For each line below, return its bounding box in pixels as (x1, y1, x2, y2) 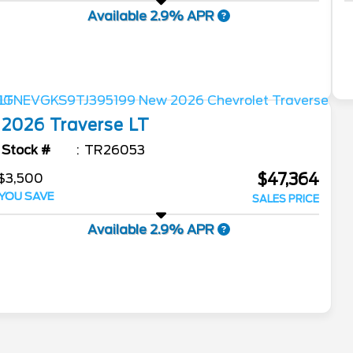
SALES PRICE (252, 193, 320, 206)
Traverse (50, 116, 124, 136)
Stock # (2, 143, 51, 158)
